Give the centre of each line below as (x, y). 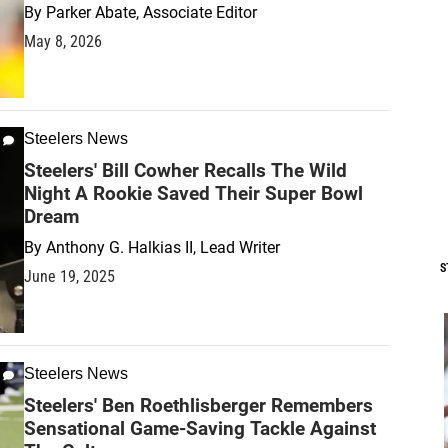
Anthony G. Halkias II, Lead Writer (163, 247)
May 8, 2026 (63, 41)
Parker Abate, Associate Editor (151, 12)
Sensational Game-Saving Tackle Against (200, 428)
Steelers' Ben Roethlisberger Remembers (198, 405)
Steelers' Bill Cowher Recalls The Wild (185, 170)
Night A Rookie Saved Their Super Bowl (193, 193)
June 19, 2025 (69, 276)
